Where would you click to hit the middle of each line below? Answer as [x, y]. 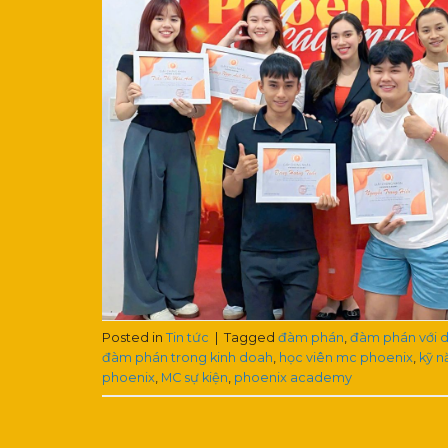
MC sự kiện [194, 377]
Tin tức [187, 337]
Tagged [251, 337]
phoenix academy [293, 377]
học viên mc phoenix [346, 357]
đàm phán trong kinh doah [187, 357]
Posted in [134, 337]
